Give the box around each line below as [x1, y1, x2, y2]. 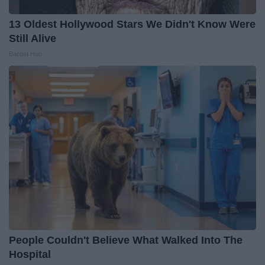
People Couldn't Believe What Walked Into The [9, 234, 243, 246]
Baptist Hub [9, 50, 42, 57]
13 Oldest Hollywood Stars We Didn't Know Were [9, 18, 256, 30]
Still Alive [9, 32, 56, 44]
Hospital [9, 248, 51, 260]
